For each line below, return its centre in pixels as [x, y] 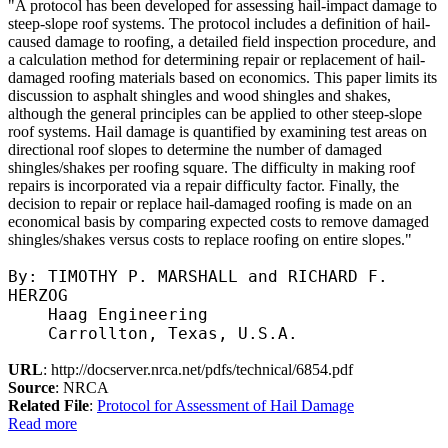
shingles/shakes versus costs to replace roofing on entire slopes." [210, 239]
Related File [48, 405]
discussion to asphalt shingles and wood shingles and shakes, [199, 95]
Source [31, 387]
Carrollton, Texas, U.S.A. [158, 333]
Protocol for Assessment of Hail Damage [225, 405]
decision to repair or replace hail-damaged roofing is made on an [210, 203]
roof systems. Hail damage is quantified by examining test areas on [217, 131]
